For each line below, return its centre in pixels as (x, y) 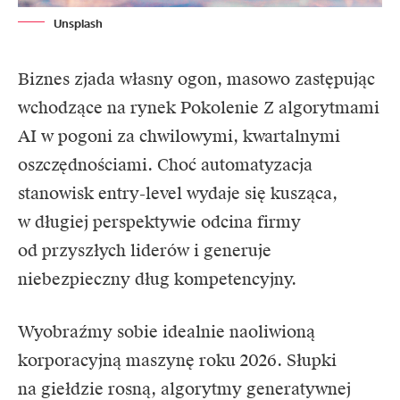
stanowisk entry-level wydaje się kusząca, (178, 193)
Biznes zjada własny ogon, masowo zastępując (196, 79)
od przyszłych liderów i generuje (145, 250)
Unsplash (78, 23)
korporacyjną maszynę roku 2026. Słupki (177, 360)
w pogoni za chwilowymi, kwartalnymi (188, 136)
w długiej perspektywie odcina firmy (159, 221)
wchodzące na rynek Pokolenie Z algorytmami (199, 107)
